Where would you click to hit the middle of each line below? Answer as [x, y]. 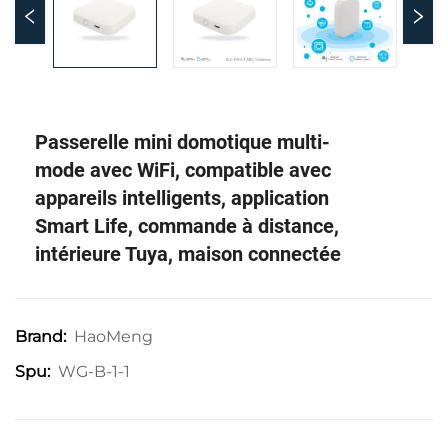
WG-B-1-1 [94, 371]
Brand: [40, 336]
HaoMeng [113, 336]
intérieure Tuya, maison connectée [188, 254]
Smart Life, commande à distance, [187, 226]
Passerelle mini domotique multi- [182, 142]
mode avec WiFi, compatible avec [183, 170]
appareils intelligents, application [182, 198]
